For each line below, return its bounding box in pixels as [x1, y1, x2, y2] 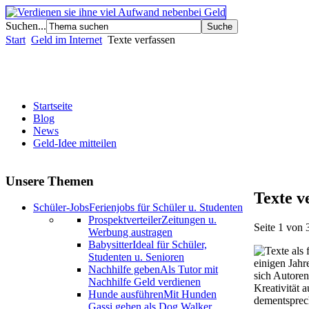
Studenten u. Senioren [88, 251, 184, 263]
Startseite [33, 99, 72, 112]
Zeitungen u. [161, 214, 217, 226]
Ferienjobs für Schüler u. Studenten [89, 201, 243, 214]
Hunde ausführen [88, 288, 163, 301]
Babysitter [88, 239, 132, 251]
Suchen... [6, 20, 46, 32]
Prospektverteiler [88, 214, 161, 226]
